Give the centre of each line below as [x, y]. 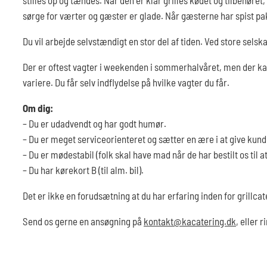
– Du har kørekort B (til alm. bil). [83, 170]
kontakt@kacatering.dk [190, 221]
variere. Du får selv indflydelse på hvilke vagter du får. [126, 82]
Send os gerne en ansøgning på [83, 221]
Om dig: [38, 108]
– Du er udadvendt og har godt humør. [94, 123]
